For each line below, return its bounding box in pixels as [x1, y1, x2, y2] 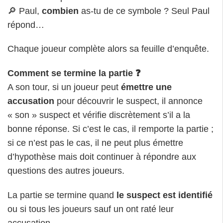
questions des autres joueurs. [7, 165, 124, 176]
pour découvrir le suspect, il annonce [54, 96, 203, 106]
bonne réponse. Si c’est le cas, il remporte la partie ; [7, 123, 214, 134]
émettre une [121, 82, 172, 92]
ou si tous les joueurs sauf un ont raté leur [7, 204, 174, 214]
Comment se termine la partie [7, 68, 133, 78]
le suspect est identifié [116, 190, 213, 200]
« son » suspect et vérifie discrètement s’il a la [7, 110, 190, 120]
